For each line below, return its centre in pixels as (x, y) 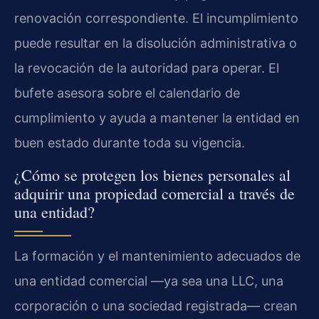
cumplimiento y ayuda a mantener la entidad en (157, 118)
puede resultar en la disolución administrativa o (156, 43)
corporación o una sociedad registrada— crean (156, 305)
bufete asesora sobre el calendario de (127, 93)
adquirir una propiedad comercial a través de (155, 193)
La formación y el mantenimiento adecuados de (157, 256)
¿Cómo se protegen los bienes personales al (152, 174)
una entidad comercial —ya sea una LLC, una (149, 281)
